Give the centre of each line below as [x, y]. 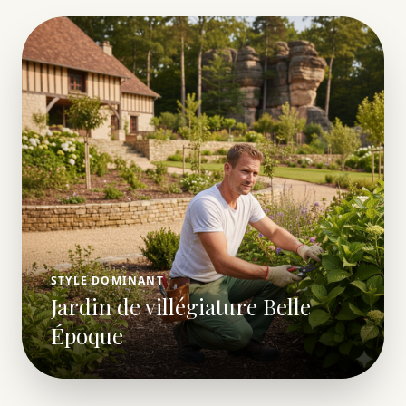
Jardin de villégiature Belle [181, 307]
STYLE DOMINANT [107, 281]
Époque [87, 336]
